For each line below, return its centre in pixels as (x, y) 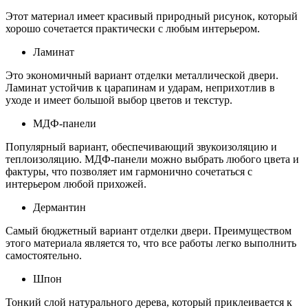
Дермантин (59, 208)
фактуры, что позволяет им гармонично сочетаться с (129, 172)
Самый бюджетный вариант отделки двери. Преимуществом (148, 231)
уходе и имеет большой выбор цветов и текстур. (119, 100)
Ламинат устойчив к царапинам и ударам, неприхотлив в (140, 88)
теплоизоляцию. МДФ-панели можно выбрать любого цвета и (152, 159)
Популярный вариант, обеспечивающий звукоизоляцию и (141, 147)
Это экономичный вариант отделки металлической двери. (142, 76)
